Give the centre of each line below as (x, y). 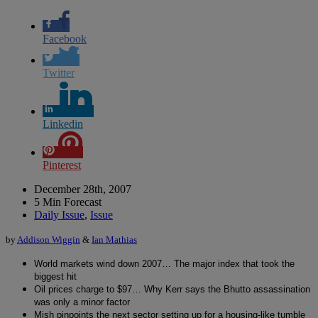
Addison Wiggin (49, 239)
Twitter (59, 72)
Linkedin (63, 124)
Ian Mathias (114, 239)
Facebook (65, 38)
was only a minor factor (82, 302)
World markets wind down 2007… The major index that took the (164, 263)
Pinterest (62, 165)
